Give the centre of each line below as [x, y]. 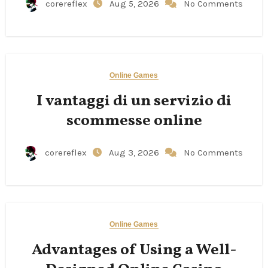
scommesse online [134, 121]
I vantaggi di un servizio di [134, 101]
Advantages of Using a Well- [134, 250]
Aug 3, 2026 [135, 153]
